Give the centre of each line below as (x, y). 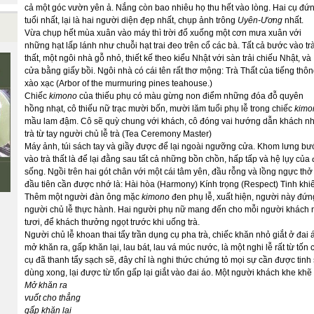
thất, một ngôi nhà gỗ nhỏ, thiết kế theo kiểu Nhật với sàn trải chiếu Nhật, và (168, 58)
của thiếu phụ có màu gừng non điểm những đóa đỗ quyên (190, 96)
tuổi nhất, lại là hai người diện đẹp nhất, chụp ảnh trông (131, 20)
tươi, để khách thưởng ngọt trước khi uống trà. (112, 222)
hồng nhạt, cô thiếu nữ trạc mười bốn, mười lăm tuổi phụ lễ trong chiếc (159, 109)
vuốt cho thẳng (53, 298)
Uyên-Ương (260, 20)
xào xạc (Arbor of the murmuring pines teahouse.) (118, 83)
